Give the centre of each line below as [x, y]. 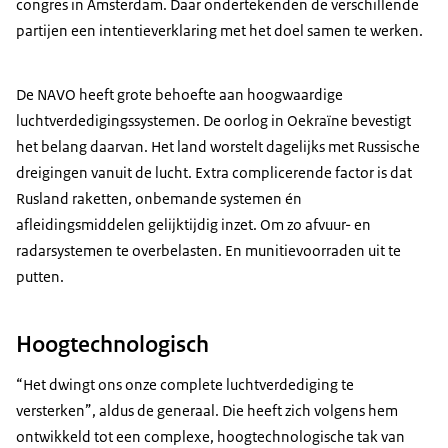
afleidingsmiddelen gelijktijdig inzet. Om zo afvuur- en [193, 225]
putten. [40, 277]
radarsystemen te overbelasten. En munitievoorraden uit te [208, 251]
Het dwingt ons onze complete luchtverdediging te [188, 384]
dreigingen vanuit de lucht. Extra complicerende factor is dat [214, 173]
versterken [50, 410]
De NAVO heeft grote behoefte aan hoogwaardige [179, 95]
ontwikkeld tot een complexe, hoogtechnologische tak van [210, 436]
